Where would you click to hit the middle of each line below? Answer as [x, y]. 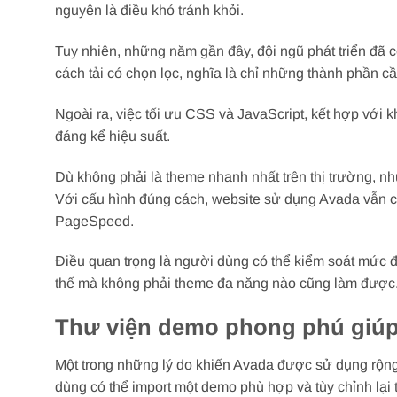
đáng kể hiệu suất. [113, 136]
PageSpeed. [94, 221]
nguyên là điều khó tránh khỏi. [149, 11]
